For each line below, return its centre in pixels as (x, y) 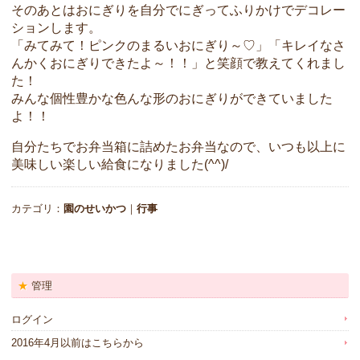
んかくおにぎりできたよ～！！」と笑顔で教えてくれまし (178, 63)
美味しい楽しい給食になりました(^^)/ (120, 165)
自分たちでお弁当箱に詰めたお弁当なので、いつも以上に (178, 147)
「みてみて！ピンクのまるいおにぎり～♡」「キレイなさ (178, 46)
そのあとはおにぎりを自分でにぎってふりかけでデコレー (178, 10)
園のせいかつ (95, 208)
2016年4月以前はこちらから (78, 342)
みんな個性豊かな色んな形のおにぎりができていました (172, 99)
